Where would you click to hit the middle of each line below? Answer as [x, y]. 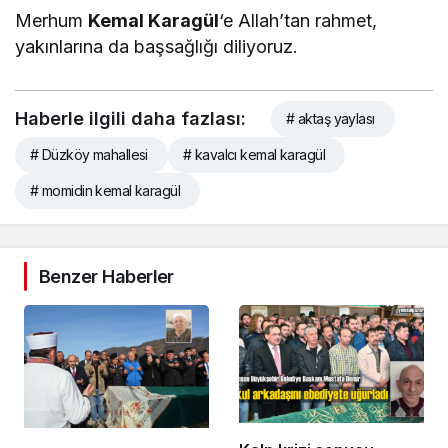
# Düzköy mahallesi [89, 154]
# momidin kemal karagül [105, 190]
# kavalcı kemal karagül [254, 154]
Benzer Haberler [106, 276]
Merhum [52, 20]
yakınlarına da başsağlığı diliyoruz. [157, 46]
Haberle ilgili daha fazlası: [130, 118]
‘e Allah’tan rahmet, [298, 20]
